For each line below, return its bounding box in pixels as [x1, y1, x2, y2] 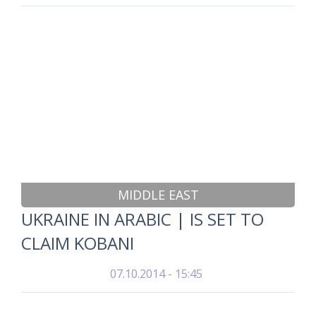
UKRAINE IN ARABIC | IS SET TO [21, 207, 264, 231]
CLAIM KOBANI [21, 231, 134, 255]
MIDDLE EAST [117, 186, 199, 203]
